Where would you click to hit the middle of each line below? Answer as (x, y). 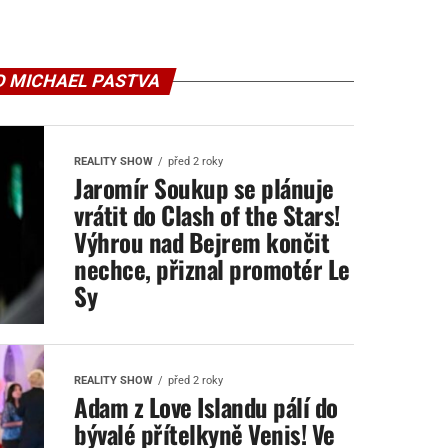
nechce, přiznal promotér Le (212, 268)
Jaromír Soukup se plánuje (204, 187)
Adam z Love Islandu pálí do (206, 406)
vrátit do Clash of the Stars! (207, 214)
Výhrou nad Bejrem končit (202, 241)
